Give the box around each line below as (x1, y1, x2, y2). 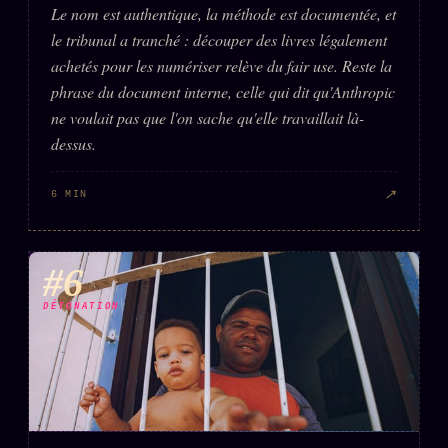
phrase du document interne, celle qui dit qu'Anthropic (51, 80, 395, 102)
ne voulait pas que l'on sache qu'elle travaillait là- (51, 106, 364, 128)
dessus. (51, 132, 96, 154)
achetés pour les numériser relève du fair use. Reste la (51, 54, 392, 76)
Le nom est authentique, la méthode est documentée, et (51, 2, 396, 24)
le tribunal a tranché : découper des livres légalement (51, 28, 387, 50)
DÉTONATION (43, 301, 120, 312)
